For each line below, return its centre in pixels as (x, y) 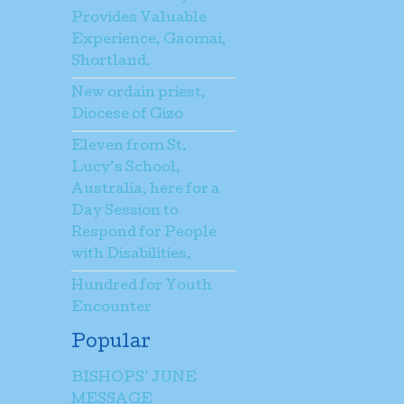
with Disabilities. (131, 256)
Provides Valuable (139, 19)
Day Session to (125, 212)
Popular (111, 344)
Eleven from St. (129, 147)
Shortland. (111, 63)
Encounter (111, 309)
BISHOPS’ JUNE (134, 379)
